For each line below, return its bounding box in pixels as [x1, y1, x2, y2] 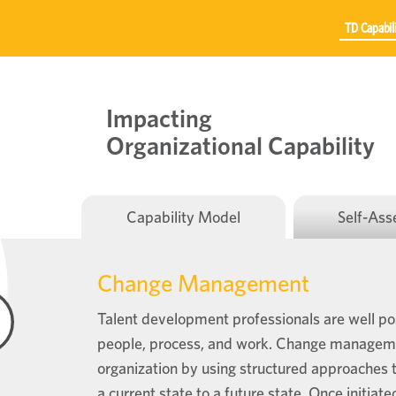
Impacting [106, 103, 212, 133]
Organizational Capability [106, 131, 375, 160]
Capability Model [126, 208, 240, 226]
